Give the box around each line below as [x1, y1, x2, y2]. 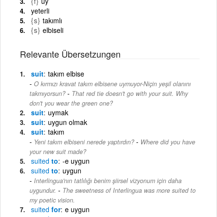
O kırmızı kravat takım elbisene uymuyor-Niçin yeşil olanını [34, 79, 191, 88]
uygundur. [30, 186, 56, 195]
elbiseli [43, 25, 63, 35]
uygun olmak [48, 117, 87, 127]
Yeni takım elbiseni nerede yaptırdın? [34, 137, 134, 146]
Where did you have [140, 137, 195, 146]
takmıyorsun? [30, 89, 65, 98]
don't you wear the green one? [30, 98, 113, 108]
